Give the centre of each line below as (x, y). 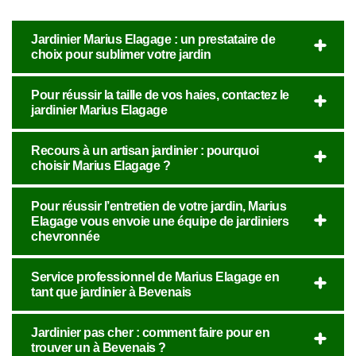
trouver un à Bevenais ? (99, 348)
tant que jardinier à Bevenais (111, 292)
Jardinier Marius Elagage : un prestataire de (153, 39)
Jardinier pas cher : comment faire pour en (150, 333)
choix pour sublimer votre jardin (121, 54)
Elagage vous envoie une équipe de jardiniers (160, 221)
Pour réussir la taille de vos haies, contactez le (160, 95)
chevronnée (65, 236)
